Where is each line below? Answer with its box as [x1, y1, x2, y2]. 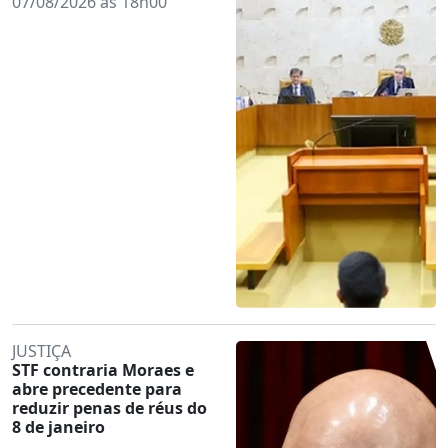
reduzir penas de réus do [12, 396, 207, 419]
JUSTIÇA [12, 339, 71, 362]
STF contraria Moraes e [12, 358, 194, 381]
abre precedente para [12, 377, 182, 400]
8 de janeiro [12, 415, 105, 438]
